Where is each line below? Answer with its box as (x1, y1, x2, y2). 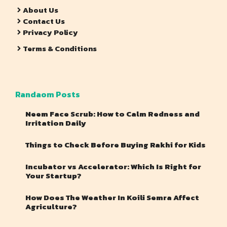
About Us (23, 4, 58, 16)
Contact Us (23, 15, 65, 27)
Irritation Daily (25, 117, 88, 129)
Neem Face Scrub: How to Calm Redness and (25, 107, 200, 120)
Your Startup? (25, 169, 82, 181)
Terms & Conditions (23, 42, 97, 54)
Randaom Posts (15, 88, 80, 100)
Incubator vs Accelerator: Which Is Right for (25, 160, 201, 172)
